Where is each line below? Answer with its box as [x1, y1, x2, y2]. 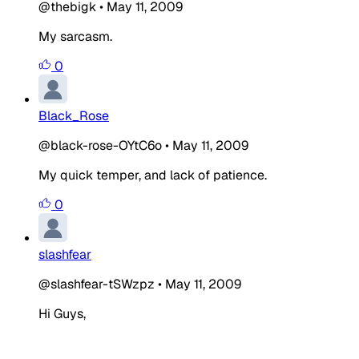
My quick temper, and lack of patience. [38, 166, 267, 184]
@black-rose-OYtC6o [38, 136, 162, 154]
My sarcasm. [38, 27, 112, 45]
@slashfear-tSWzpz [38, 275, 155, 292]
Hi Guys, [38, 305, 86, 322]
